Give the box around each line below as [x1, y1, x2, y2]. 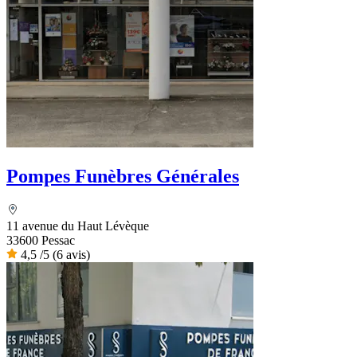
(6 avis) [53, 248, 90, 262]
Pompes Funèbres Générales [6, 166, 239, 187]
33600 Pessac [6, 233, 75, 248]
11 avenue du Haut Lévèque [6, 219, 149, 233]
